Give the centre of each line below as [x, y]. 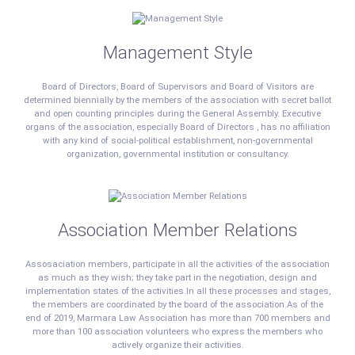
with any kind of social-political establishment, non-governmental [177, 140]
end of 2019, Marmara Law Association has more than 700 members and [177, 317]
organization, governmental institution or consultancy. [177, 154]
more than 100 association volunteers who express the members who [177, 331]
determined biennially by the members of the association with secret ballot [177, 100]
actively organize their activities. [177, 344]
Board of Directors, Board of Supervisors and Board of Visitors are [177, 86]
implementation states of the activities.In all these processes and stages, [177, 290]
